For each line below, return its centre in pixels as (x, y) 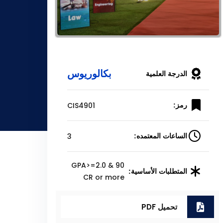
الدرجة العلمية (167, 73)
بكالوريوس (89, 74)
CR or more (104, 177)
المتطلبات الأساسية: (158, 171)
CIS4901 (81, 105)
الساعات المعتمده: (161, 136)
